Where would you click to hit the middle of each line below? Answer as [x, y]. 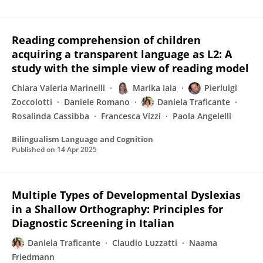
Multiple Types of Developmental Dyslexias [126, 195]
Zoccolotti [32, 102]
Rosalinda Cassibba [50, 116]
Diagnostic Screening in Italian [93, 223]
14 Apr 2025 [77, 149]
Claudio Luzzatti [145, 243]
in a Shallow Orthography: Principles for [117, 209]
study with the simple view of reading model [130, 68]
